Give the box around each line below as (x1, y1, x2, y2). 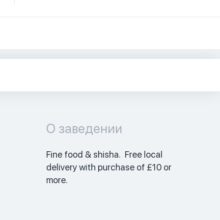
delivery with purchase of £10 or (46, 162, 171, 172)
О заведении (46, 120, 122, 136)
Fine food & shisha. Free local (46, 149, 163, 160)
